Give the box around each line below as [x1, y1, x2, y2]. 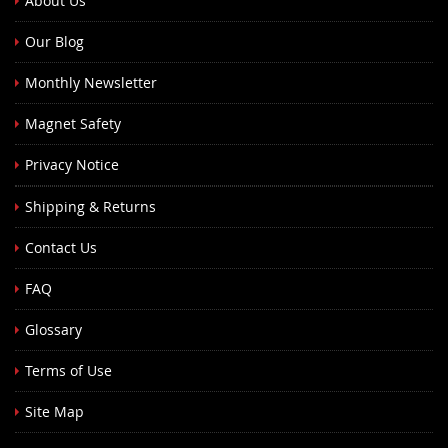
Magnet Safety [25, 114, 121, 134]
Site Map [25, 402, 84, 422]
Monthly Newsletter [25, 73, 157, 93]
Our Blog [25, 32, 84, 52]
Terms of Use [25, 361, 112, 381]
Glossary [25, 320, 82, 340]
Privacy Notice [25, 155, 119, 175]
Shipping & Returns [25, 197, 156, 217]
